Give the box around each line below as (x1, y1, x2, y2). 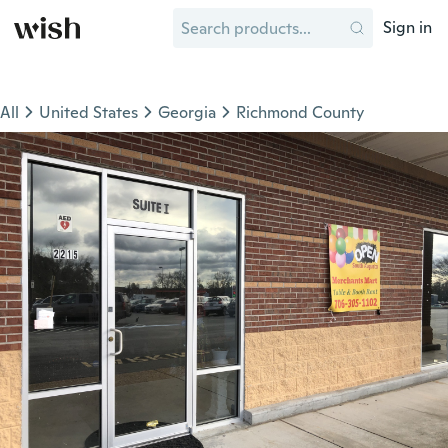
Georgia (158, 102, 216, 123)
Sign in (383, 17, 432, 38)
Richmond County (236, 102, 364, 123)
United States (39, 102, 138, 123)
